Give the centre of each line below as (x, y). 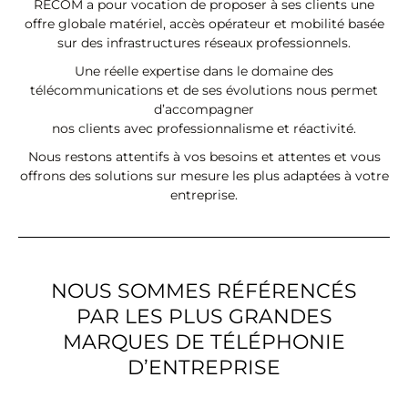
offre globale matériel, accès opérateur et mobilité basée (204, 24)
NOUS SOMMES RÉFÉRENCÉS (204, 291)
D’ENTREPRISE (204, 367)
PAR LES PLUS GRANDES (204, 316)
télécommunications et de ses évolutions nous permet (204, 90)
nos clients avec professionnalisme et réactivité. (204, 128)
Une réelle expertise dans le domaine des (204, 71)
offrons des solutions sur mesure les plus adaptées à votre (204, 176)
